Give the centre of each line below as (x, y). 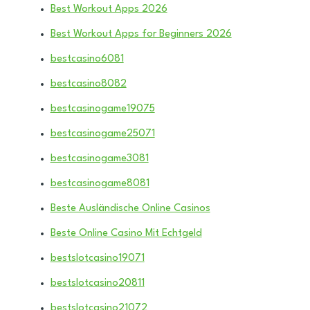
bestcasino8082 (88, 84)
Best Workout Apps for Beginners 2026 (141, 34)
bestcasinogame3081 (99, 158)
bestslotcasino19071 (97, 258)
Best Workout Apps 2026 (109, 9)
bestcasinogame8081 (100, 183)
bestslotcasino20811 (97, 283)
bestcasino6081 (87, 59)
